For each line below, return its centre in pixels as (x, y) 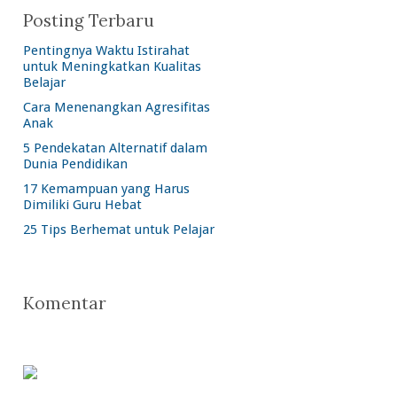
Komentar (65, 303)
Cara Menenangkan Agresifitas (117, 107)
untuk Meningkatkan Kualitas (112, 66)
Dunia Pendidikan (75, 164)
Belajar (44, 82)
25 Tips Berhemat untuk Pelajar (119, 230)
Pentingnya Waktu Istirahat (106, 51)
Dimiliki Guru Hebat (82, 205)
